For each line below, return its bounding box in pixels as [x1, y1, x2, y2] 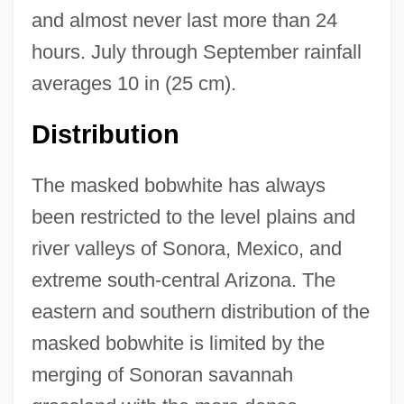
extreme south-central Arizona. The [31, 268, 335, 291]
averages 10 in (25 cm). [31, 71, 236, 95]
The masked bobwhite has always [31, 173, 326, 197]
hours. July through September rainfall [31, 40, 362, 63]
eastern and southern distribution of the [31, 299, 370, 323]
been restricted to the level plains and [31, 205, 355, 228]
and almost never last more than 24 [31, 8, 337, 32]
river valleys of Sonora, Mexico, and [31, 236, 342, 260]
